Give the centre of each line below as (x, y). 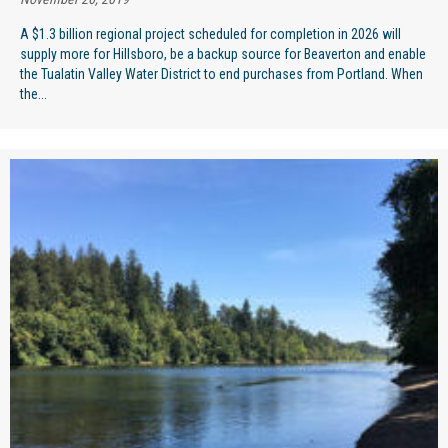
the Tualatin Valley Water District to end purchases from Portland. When (221, 73)
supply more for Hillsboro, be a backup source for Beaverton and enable (223, 53)
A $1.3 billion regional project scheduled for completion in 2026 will (210, 33)
